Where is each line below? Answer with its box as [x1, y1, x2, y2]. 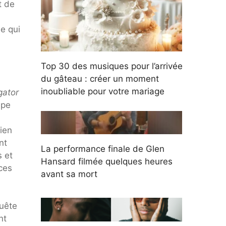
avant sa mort [41, 169, 97, 180]
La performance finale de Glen [41, 144, 164, 154]
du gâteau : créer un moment [41, 74, 159, 84]
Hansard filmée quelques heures [41, 156, 173, 167]
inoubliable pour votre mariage [41, 86, 164, 97]
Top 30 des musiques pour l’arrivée [41, 61, 183, 72]
